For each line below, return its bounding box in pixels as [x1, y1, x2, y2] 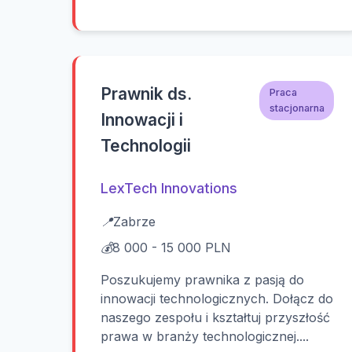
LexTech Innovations [101, 180, 237, 197]
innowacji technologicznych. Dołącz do [101, 291, 333, 307]
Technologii [101, 136, 191, 156]
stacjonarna [269, 101, 324, 114]
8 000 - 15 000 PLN [112, 240, 231, 256]
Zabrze [113, 214, 156, 230]
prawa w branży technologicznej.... [101, 328, 309, 345]
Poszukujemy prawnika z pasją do [101, 272, 304, 288]
